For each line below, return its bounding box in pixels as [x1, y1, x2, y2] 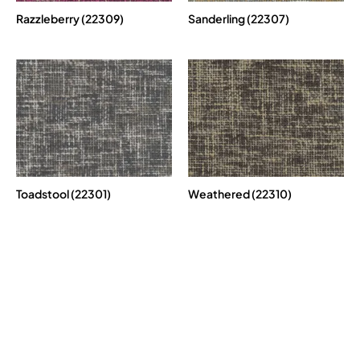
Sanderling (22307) [188, 11, 289, 27]
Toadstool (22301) [16, 186, 111, 201]
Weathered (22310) [188, 186, 292, 201]
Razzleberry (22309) [16, 11, 124, 27]
